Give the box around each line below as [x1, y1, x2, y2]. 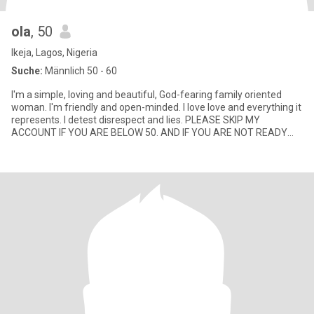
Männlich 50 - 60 [43, 65, 117, 76]
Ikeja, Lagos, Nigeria [11, 47, 97, 58]
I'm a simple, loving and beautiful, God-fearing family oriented [11, 89, 282, 100]
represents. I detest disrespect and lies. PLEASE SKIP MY [11, 114, 260, 125]
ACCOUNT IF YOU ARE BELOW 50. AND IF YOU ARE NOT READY [11, 127, 287, 138]
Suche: [11, 65, 43, 76]
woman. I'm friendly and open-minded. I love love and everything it [11, 102, 183, 113]
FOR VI [11, 139, 40, 151]
